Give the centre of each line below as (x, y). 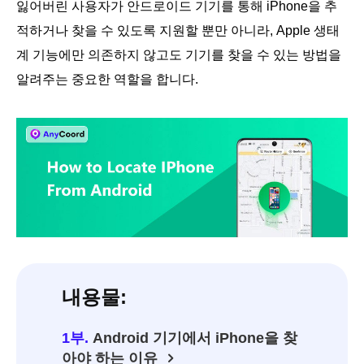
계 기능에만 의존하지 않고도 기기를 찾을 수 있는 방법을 (179, 54)
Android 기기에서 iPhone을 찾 (195, 338)
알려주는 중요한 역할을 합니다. (107, 79)
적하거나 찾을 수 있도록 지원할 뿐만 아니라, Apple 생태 (178, 30)
